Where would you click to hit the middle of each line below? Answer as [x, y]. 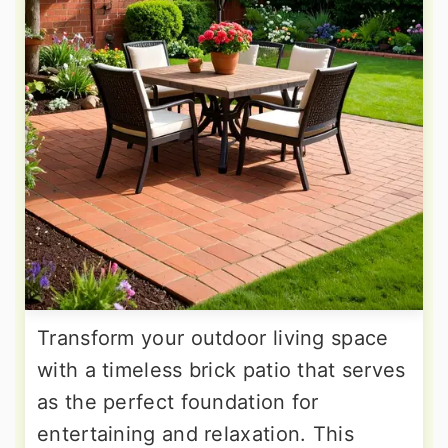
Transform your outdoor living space [213, 338]
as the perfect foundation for [178, 402]
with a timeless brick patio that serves [221, 370]
